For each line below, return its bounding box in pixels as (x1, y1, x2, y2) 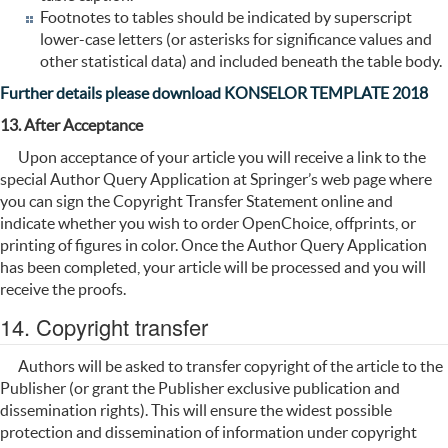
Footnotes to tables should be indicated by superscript (40, 8, 412, 27)
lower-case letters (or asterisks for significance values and (40, 30, 432, 49)
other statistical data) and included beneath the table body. (40, 52, 442, 71)
